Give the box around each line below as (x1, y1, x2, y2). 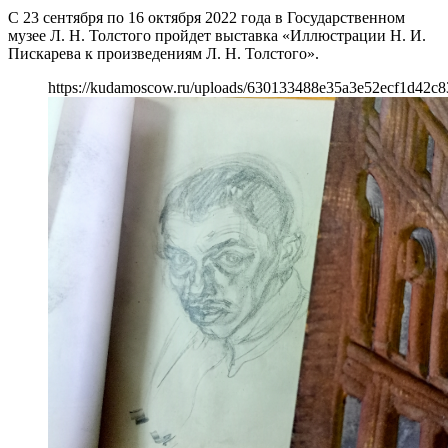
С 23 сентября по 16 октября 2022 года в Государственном (8, 8, 405, 26)
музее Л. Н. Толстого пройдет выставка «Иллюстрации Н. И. (8, 26, 426, 44)
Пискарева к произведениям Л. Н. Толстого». (8, 44, 319, 62)
